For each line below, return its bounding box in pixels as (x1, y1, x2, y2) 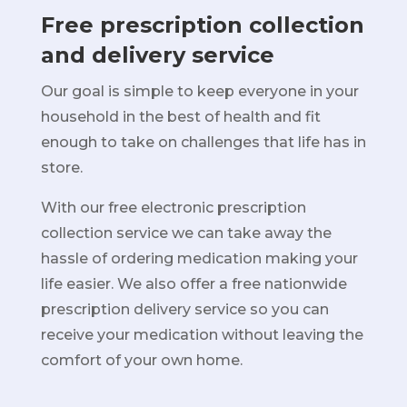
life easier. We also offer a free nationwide (40, 275, 347, 293)
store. (40, 159, 83, 176)
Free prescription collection (40, 12, 364, 38)
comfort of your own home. (40, 352, 243, 369)
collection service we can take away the (40, 224, 332, 242)
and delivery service (40, 42, 274, 68)
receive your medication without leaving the (40, 326, 363, 343)
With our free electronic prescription (40, 199, 306, 216)
